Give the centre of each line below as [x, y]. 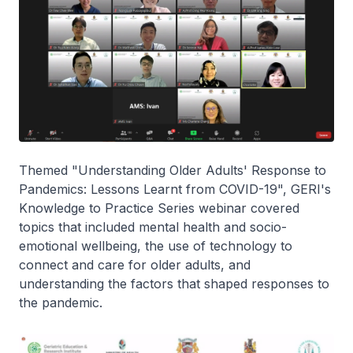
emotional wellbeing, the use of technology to [156, 245]
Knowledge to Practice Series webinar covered [159, 208]
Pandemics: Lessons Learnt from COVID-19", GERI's [175, 189]
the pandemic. [61, 302]
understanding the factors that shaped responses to [174, 283]
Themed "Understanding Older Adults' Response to [173, 170]
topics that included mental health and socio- [153, 227]
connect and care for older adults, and [135, 264]
